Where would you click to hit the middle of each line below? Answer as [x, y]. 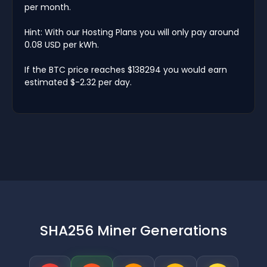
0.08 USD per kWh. [62, 44]
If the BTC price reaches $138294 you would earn [126, 69]
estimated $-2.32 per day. [78, 82]
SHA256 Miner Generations [133, 230]
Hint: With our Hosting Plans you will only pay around [132, 32]
